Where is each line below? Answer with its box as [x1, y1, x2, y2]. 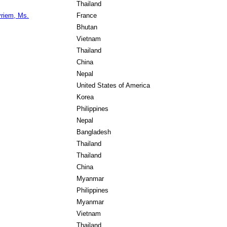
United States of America [77, 82, 150, 89]
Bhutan [77, 23, 97, 31]
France [77, 12, 97, 19]
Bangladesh [77, 128, 111, 136]
